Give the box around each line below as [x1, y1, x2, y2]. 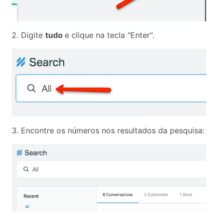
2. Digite [12, 30, 45, 40]
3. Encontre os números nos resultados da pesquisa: [12, 126, 204, 136]
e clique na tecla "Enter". [65, 30, 154, 40]
